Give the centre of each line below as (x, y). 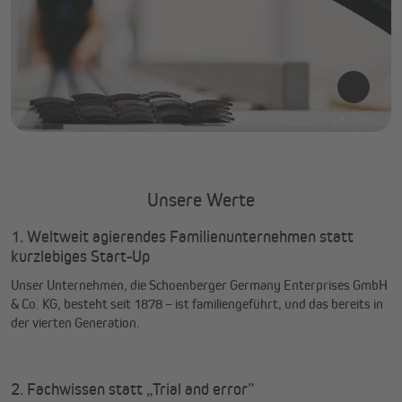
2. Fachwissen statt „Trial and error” (135, 389)
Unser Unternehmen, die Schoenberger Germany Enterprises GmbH (199, 285)
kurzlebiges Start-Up (82, 257)
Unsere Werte (201, 200)
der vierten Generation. (77, 323)
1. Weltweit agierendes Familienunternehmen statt (182, 237)
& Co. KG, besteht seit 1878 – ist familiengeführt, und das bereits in (197, 304)
